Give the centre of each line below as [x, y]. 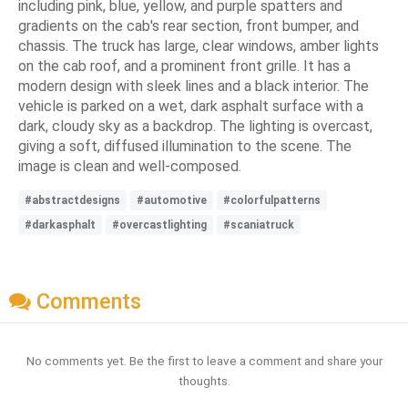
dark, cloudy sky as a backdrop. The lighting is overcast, [195, 126]
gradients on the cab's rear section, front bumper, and [189, 25]
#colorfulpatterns [272, 200]
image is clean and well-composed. [130, 166]
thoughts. [204, 381]
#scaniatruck [259, 224]
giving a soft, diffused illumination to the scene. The [185, 146]
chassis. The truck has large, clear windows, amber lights [199, 46]
